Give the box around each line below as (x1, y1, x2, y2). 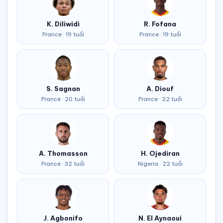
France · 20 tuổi (41, 96, 85, 103)
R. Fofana (144, 20, 176, 28)
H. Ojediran (140, 149, 180, 157)
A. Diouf (146, 85, 174, 93)
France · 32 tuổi (41, 160, 85, 167)
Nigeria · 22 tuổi (137, 160, 183, 167)
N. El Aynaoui (138, 214, 182, 222)
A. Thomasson (38, 149, 88, 157)
